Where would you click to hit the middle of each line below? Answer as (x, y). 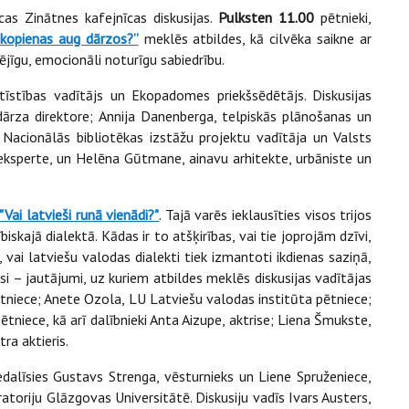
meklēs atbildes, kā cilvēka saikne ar (258, 38)
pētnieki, (343, 17)
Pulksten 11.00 (267, 17)
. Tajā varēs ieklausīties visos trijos (266, 214)
